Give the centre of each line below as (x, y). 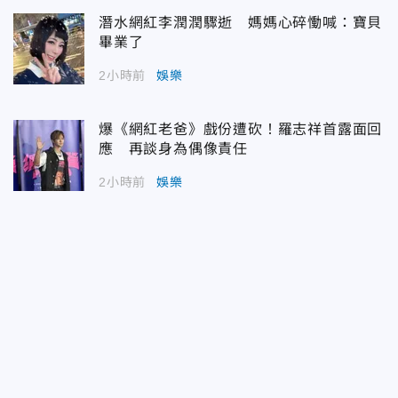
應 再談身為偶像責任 (173, 148)
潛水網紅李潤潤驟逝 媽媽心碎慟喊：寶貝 (241, 22)
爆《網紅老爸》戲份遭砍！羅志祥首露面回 (241, 129)
